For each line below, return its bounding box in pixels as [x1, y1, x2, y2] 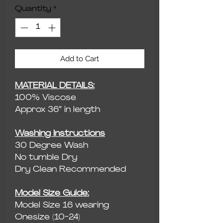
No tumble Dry [15, 153, 77, 162]
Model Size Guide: [15, 189, 89, 198]
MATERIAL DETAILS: [15, 82, 95, 90]
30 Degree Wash [15, 141, 88, 150]
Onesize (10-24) [15, 213, 80, 222]
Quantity [15, 5, 51, 13]
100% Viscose [15, 94, 76, 102]
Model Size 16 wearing [15, 201, 109, 210]
